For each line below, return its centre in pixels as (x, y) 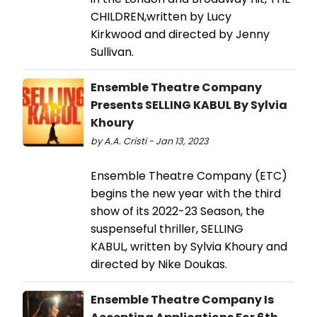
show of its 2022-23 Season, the (178, 211)
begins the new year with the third (186, 193)
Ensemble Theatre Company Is (182, 299)
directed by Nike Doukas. (159, 264)
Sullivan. (114, 52)
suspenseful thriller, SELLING (167, 229)
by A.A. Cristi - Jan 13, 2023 (150, 141)
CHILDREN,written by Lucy (161, 16)
